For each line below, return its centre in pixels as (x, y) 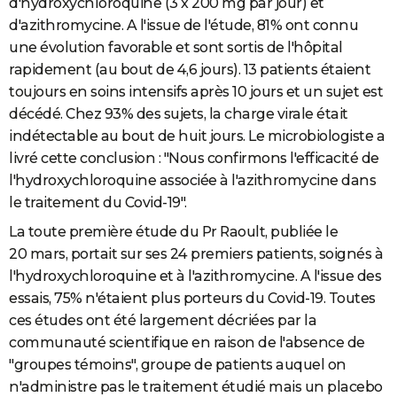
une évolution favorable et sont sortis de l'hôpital (176, 47)
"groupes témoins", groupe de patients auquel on (178, 364)
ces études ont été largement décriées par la (163, 320)
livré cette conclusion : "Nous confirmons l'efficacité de (194, 158)
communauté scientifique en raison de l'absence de (187, 342)
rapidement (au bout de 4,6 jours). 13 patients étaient (190, 69)
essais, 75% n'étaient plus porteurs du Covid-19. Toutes (192, 298)
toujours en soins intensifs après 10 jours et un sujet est (196, 91)
